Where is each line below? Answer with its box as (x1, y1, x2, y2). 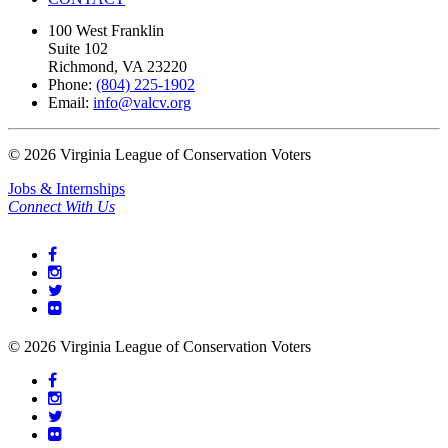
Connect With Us (8, 198, 115, 216)
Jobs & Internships (8, 180, 125, 198)
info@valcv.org (93, 94, 191, 112)
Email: (48, 94, 93, 112)
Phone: (48, 76, 96, 94)
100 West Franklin (48, 22, 164, 40)
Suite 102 (48, 40, 108, 58)
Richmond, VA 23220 (48, 58, 187, 76)
